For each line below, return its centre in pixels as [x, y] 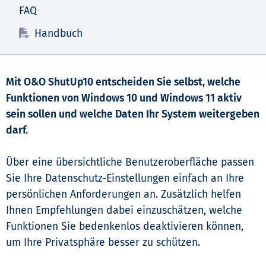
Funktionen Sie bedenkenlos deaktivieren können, [125, 226]
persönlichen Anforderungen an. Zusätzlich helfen [123, 194]
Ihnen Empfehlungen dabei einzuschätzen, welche [124, 210]
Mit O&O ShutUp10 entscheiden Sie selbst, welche [123, 82]
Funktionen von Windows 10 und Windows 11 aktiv [124, 98]
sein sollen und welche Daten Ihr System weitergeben [133, 114]
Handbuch [58, 33]
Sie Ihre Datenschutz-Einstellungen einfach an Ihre [125, 178]
